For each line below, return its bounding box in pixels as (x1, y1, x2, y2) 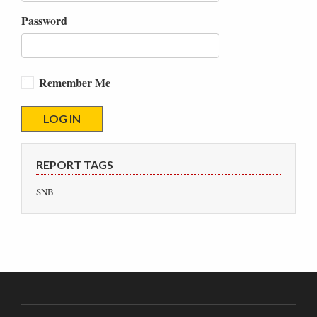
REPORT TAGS (36, 157, 113, 171)
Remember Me (39, 74, 110, 91)
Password (21, 11, 67, 28)
